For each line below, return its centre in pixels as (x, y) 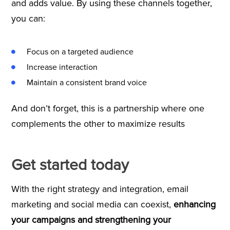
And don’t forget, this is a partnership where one (108, 108)
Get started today (74, 165)
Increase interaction (62, 67)
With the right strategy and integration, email (100, 189)
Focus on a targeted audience (80, 52)
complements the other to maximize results (98, 123)
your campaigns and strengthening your (91, 219)
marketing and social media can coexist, (92, 204)
